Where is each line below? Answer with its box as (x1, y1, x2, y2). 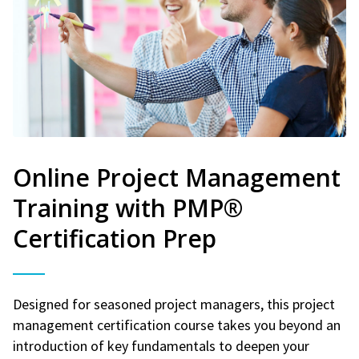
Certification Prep (13, 221, 216, 255)
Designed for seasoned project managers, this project (13, 294, 335, 313)
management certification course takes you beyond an (13, 315, 341, 334)
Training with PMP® (13, 191, 243, 224)
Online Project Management (13, 160, 341, 194)
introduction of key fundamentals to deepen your (13, 336, 309, 355)
